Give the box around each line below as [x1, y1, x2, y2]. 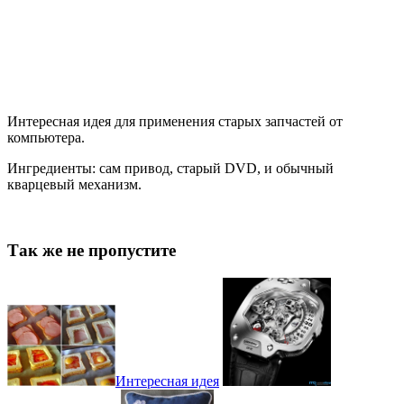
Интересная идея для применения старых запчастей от [7, 114, 343, 130]
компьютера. [7, 130, 85, 146]
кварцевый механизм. [7, 177, 142, 193]
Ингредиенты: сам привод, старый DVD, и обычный [7, 161, 334, 177]
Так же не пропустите [7, 241, 176, 261]
